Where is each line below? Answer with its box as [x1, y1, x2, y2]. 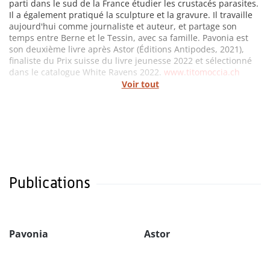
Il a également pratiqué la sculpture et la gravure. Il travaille [9, 9, 253, 21]
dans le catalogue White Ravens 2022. [9, 66, 164, 78]
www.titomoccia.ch [164, 66, 240, 78]
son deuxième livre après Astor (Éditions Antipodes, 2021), [9, 43, 244, 55]
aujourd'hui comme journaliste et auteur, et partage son [9, 20, 237, 33]
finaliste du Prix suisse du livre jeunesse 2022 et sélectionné [9, 55, 252, 67]
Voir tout [121, 78, 159, 90]
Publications [9, 174, 90, 192]
